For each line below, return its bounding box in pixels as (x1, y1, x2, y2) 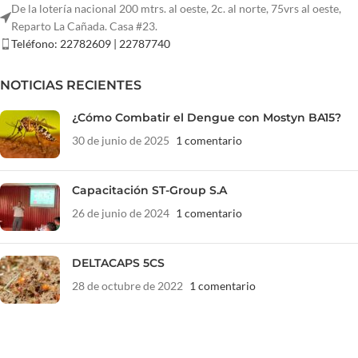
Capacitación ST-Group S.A (72, 183, 227, 198)
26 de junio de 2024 (72, 206, 169, 221)
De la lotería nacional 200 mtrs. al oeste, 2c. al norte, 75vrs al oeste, (11, 2, 341, 16)
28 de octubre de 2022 (72, 279, 183, 293)
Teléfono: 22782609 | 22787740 (11, 37, 170, 51)
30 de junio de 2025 (72, 133, 169, 148)
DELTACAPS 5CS (72, 256, 165, 271)
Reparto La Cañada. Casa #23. (11, 19, 157, 34)
